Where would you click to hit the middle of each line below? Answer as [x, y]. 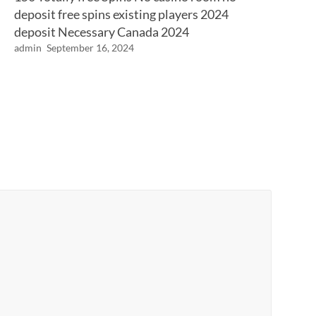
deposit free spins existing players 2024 [122, 14]
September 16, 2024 [91, 48]
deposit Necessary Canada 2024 [102, 32]
